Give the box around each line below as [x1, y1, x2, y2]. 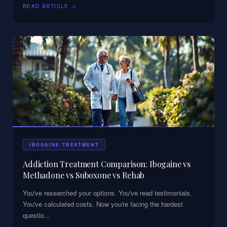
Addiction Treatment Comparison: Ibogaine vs [23, 159, 191, 170]
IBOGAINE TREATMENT [29, 141, 99, 148]
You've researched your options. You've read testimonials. [23, 188, 192, 198]
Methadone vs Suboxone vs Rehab [23, 170, 145, 181]
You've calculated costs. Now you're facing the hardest [23, 199, 183, 209]
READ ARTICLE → [23, 3, 77, 10]
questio [23, 210, 44, 220]
